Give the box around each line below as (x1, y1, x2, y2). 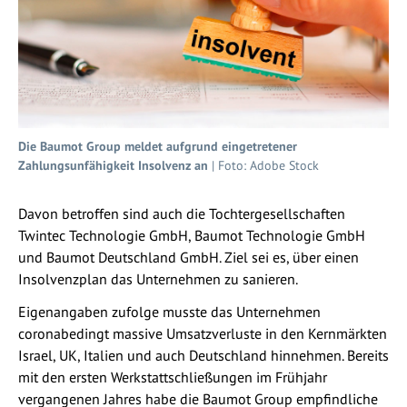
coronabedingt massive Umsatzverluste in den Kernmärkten (18, 323, 387, 342)
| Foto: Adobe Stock (208, 156, 319, 174)
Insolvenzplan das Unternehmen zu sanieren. (18, 269, 298, 288)
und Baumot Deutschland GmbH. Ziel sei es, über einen (18, 247, 359, 266)
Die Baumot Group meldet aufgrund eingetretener (18, 137, 297, 154)
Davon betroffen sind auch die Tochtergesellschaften (18, 203, 345, 223)
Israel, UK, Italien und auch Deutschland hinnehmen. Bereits (18, 345, 389, 364)
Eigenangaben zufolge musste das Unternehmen (18, 302, 321, 321)
